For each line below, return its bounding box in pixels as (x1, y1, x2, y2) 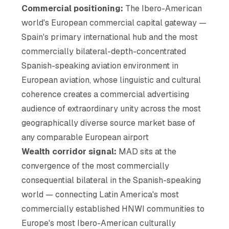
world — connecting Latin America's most (21, 189, 179, 200)
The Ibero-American (123, 3, 202, 14)
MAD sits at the (117, 146, 177, 157)
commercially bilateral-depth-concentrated (21, 45, 187, 57)
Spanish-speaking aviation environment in (21, 60, 179, 71)
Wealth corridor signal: (21, 146, 117, 157)
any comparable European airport (21, 131, 149, 143)
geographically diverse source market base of (21, 117, 196, 128)
